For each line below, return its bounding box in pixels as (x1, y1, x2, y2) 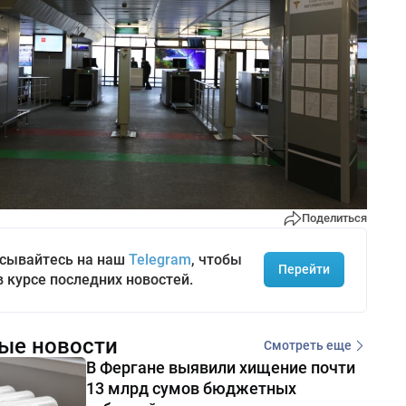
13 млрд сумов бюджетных (85, 378, 296, 398)
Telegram (128, 250, 191, 268)
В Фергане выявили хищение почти (85, 357, 355, 377)
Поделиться (301, 211, 367, 226)
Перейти (277, 262, 330, 277)
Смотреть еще (263, 338, 352, 353)
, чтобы (190, 250, 242, 268)
